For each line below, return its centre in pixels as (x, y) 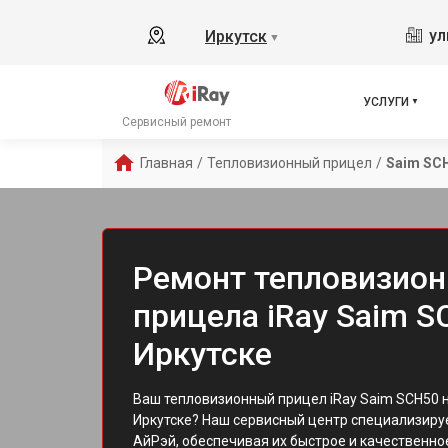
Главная (166, 163)
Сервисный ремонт (176, 122)
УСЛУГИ (386, 102)
